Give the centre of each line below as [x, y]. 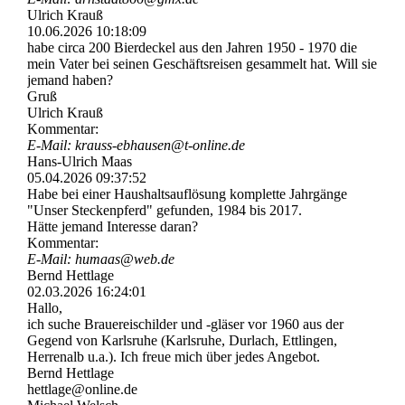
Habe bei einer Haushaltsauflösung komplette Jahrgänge [187, 194]
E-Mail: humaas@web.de [101, 259]
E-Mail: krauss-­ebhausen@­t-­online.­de [136, 146]
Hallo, [45, 308]
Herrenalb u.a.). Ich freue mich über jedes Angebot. [174, 357]
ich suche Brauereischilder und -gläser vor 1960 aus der [185, 325]
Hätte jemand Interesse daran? [113, 227]
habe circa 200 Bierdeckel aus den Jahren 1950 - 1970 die [192, 48]
